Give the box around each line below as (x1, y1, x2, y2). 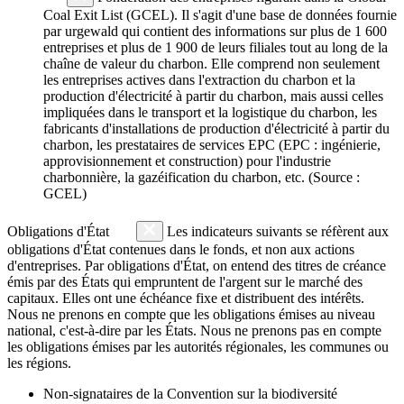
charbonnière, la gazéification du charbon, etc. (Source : (43, 169, 360, 185)
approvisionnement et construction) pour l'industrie (43, 152, 331, 169)
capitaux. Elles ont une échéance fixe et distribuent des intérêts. (7, 289, 364, 306)
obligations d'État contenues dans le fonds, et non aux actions (7, 241, 354, 257)
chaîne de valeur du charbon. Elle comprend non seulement (43, 55, 380, 71)
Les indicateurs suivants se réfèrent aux (163, 223, 389, 239)
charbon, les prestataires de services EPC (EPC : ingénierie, (43, 136, 381, 152)
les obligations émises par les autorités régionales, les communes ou (7, 338, 389, 354)
